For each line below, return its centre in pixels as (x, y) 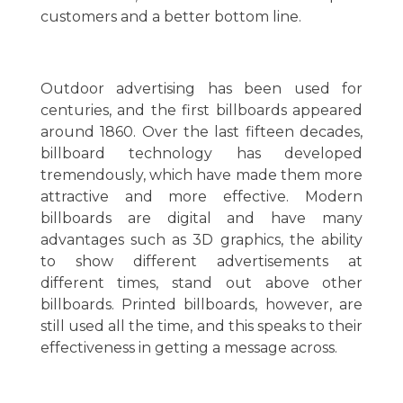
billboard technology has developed (201, 154)
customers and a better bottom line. (170, 17)
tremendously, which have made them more (201, 175)
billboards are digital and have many (201, 219)
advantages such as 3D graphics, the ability (201, 240)
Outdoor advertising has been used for (201, 89)
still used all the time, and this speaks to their (201, 327)
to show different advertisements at (201, 262)
